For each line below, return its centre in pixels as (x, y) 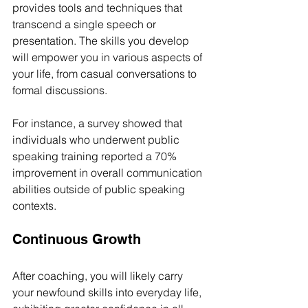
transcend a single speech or (86, 24)
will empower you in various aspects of (109, 57)
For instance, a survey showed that (99, 123)
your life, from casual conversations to (106, 73)
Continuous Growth (77, 239)
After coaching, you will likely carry (99, 275)
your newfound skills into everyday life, (108, 292)
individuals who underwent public (97, 139)
